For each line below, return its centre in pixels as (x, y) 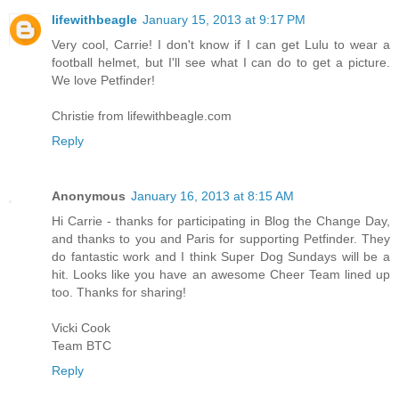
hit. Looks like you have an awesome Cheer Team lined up (221, 275)
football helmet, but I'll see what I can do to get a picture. (221, 63)
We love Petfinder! (103, 81)
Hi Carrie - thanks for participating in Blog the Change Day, (221, 221)
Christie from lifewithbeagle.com (142, 116)
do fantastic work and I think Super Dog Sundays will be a (221, 257)
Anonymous (89, 196)
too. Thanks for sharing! (119, 293)
